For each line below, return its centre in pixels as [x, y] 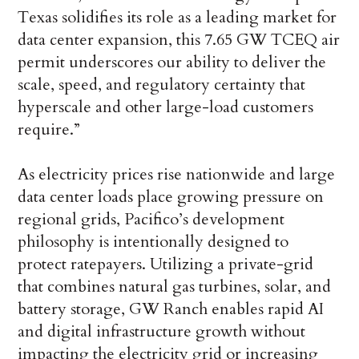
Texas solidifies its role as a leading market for [177, 17]
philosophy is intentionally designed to [153, 241]
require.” [49, 129]
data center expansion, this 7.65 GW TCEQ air [179, 39]
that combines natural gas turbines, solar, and [175, 286]
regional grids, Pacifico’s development [151, 219]
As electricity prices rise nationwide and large [177, 174]
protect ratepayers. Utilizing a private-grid [166, 264]
